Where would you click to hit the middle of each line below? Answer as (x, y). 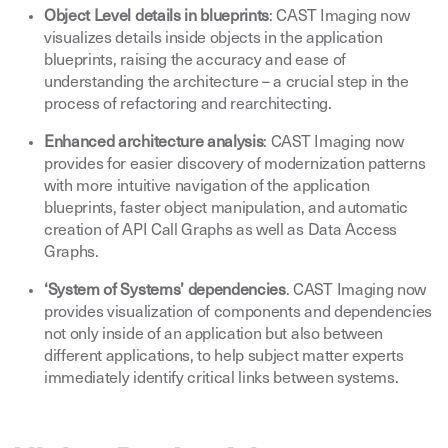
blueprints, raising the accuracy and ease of (195, 61)
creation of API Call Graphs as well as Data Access (220, 231)
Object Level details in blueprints (157, 17)
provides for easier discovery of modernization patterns (235, 165)
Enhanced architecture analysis (154, 143)
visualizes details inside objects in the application (213, 39)
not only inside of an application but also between (213, 335)
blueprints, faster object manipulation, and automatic (226, 209)
